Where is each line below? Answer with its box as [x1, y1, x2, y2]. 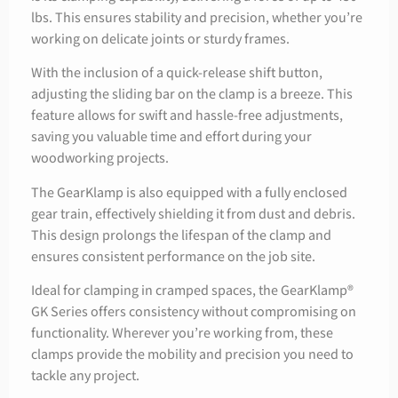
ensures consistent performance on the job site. [31, 247, 315, 267]
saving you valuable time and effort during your [31, 128, 312, 147]
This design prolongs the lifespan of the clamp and [31, 226, 331, 245]
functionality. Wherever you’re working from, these [31, 324, 333, 344]
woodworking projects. [31, 149, 169, 169]
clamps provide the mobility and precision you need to [31, 346, 354, 365]
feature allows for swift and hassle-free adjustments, [31, 107, 343, 126]
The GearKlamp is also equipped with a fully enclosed [31, 183, 347, 203]
